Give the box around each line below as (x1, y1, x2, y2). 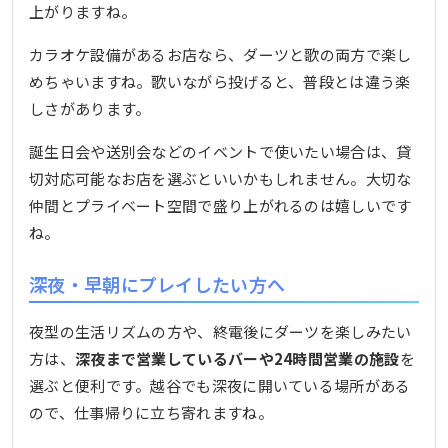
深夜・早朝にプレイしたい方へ (29, 270, 286, 297)
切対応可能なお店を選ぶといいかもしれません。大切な (29, 167, 412, 189)
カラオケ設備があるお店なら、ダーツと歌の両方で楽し (29, 43, 412, 65)
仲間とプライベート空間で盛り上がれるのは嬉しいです (29, 194, 412, 216)
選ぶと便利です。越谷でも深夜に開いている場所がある (29, 375, 411, 397)
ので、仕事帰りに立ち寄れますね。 (29, 402, 273, 424)
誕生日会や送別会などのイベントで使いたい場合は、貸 (29, 140, 412, 162)
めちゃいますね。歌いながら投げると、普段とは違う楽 (29, 70, 411, 92)
